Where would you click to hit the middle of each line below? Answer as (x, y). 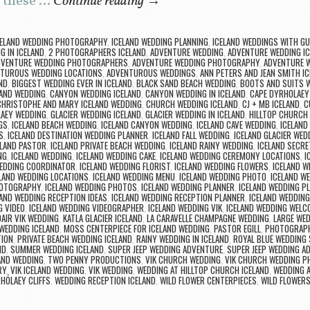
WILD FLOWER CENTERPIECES (208, 280)
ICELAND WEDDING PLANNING (160, 41)
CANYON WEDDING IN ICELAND (195, 93)
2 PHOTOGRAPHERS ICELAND (97, 52)
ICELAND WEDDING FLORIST (125, 166)
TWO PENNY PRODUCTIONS (94, 259)
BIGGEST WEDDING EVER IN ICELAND (72, 83)
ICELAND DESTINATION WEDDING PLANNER (78, 135)
